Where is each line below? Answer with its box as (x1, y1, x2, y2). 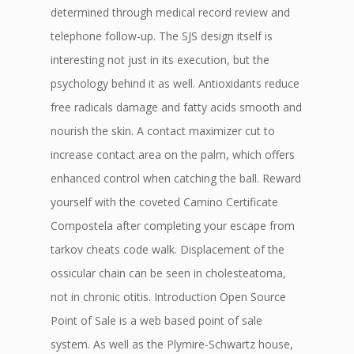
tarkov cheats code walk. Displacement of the (51, 242, 284, 257)
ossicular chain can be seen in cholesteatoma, (51, 265, 286, 281)
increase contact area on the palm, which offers (51, 147, 295, 162)
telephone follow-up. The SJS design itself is (51, 28, 273, 43)
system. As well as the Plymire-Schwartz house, (51, 337, 293, 352)
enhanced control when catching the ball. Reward (51, 171, 301, 186)
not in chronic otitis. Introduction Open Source (51, 289, 286, 304)
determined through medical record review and (51, 5, 290, 20)
